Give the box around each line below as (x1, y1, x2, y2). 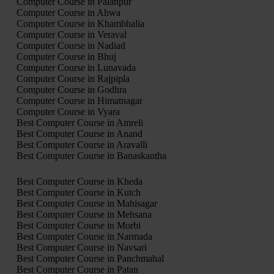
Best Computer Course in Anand (16, 128, 143, 139)
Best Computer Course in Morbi (16, 220, 141, 231)
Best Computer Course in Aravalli (16, 139, 147, 150)
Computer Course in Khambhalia (16, 18, 144, 29)
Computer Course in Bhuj (16, 51, 116, 62)
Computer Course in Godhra (16, 84, 127, 95)
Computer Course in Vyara (16, 106, 120, 117)
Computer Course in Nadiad (16, 40, 125, 51)
